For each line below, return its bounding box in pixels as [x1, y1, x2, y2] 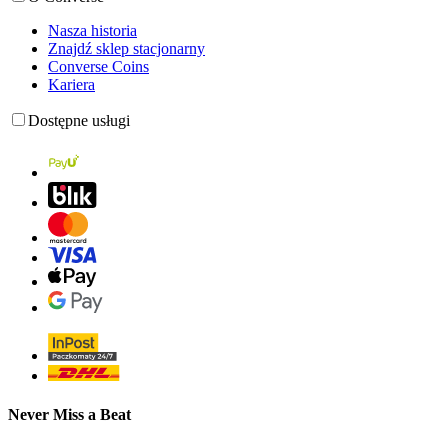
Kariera [48, 75, 95, 93]
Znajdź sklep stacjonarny [48, 39, 205, 57]
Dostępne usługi [28, 111, 130, 129]
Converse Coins [48, 57, 149, 75]
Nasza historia [48, 21, 137, 39]
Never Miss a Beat [8, 406, 131, 424]
